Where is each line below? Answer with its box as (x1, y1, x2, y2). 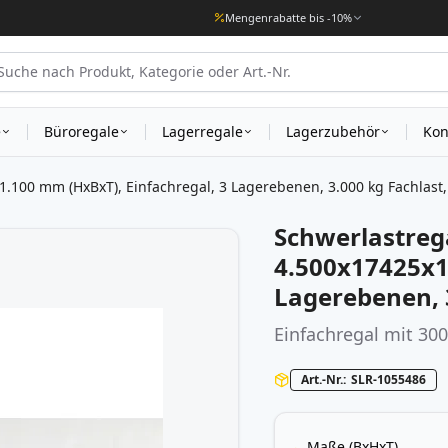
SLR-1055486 (351, 371, 427, 388)
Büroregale (44, 122, 119, 141)
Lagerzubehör (286, 122, 380, 141)
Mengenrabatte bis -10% (224, 10, 352, 25)
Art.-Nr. (301, 371, 344, 388)
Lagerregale (162, 122, 243, 141)
